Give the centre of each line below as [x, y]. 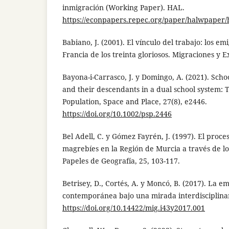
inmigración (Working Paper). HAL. [123, 8]
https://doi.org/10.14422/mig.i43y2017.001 [134, 208]
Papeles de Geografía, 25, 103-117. [121, 161]
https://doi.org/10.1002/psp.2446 [117, 114]
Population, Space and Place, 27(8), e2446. [135, 102]
